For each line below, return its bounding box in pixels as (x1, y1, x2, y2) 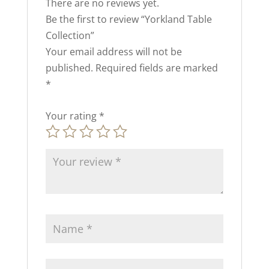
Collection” (45, 28, 94, 42)
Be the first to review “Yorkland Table (45, 12, 212, 26)
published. (45, 61, 93, 74)
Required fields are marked (95, 61, 218, 74)
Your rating (45, 109, 99, 122)
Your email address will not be (45, 44, 182, 58)
